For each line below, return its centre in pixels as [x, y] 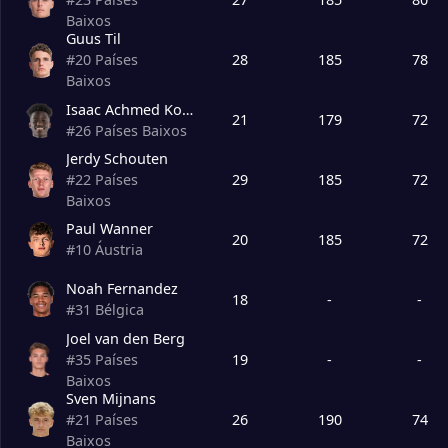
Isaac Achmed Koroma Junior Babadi [188, 109]
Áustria [119, 250]
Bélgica [120, 310]
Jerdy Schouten [117, 159]
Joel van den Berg [126, 338]
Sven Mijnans [111, 398]
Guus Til [94, 39]
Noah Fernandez [122, 289]
